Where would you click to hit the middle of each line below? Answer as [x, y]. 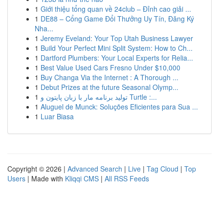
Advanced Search [95, 169]
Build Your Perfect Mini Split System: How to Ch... [117, 48]
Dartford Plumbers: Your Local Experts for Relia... [117, 58]
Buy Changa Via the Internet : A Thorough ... [109, 77]
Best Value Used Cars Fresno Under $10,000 [110, 67]
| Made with [45, 178]
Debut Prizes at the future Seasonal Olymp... [109, 87]
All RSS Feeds [127, 178]
